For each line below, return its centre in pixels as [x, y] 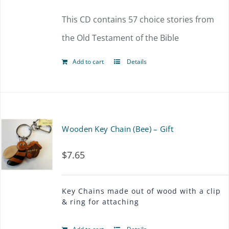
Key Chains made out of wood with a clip [142, 191]
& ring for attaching [101, 202]
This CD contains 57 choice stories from [138, 19]
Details [136, 62]
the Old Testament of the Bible [121, 38]
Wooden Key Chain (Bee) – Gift [118, 129]
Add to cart [88, 62]
